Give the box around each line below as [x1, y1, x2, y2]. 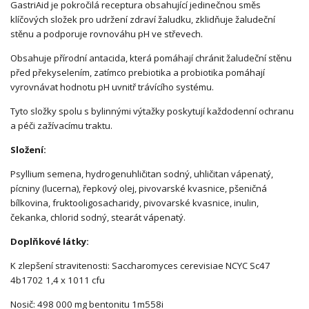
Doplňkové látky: [10, 235, 89, 248]
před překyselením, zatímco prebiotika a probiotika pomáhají [10, 66, 265, 79]
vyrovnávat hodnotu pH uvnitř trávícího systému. [10, 81, 214, 94]
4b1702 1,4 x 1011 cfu [10, 274, 105, 287]
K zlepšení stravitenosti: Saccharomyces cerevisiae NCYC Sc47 [10, 259, 270, 272]
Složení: [10, 143, 48, 157]
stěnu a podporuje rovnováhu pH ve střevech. [10, 28, 203, 41]
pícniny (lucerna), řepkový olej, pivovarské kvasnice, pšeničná [10, 182, 267, 195]
